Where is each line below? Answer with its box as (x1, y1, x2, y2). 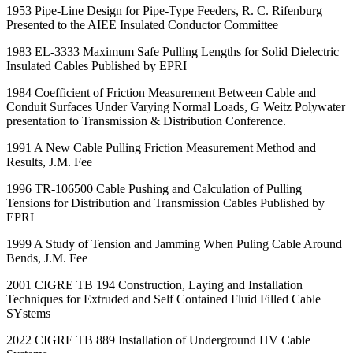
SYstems (6, 306, 50, 320)
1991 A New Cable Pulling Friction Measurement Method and (6, 140, 316, 154)
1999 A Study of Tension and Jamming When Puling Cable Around (6, 236, 342, 251)
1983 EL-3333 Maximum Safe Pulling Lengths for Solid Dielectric (6, 44, 339, 58)
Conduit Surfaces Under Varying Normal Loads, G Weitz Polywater (6, 99, 345, 113)
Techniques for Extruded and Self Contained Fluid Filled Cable (6, 292, 321, 306)
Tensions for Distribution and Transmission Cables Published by (6, 195, 325, 210)
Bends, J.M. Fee (6, 251, 87, 265)
